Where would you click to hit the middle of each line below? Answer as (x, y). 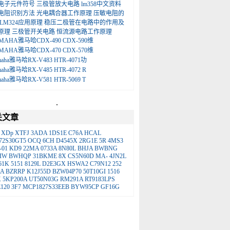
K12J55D (39, 171)
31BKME (45, 156)
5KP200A (15, 179)
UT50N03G (44, 179)
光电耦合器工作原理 (64, 13)
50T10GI (94, 171)
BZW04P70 (67, 171)
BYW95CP (85, 187)
